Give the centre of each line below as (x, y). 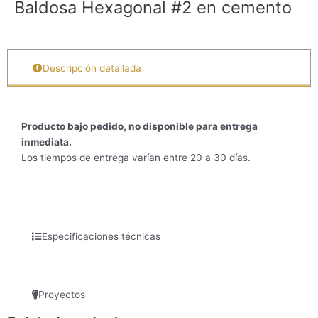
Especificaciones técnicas (101, 237)
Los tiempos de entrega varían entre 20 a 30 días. (136, 158)
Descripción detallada (92, 68)
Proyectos (62, 295)
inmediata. (46, 142)
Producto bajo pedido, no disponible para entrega (139, 127)
